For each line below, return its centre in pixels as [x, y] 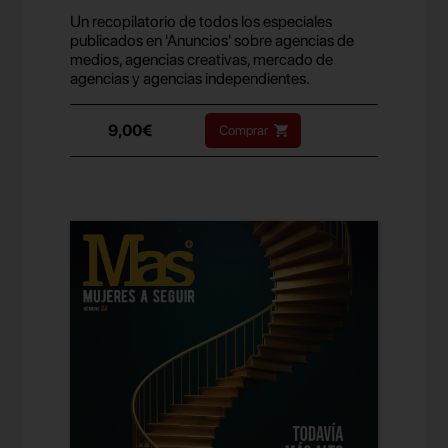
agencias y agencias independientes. [190, 78]
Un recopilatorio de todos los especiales [201, 21]
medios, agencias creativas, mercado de [202, 59]
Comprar [243, 129]
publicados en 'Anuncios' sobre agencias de [212, 40]
